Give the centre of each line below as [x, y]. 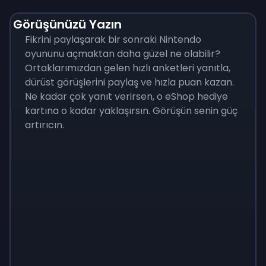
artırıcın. [45, 125]
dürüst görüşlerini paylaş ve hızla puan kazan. [129, 82]
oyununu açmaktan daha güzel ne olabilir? [123, 54]
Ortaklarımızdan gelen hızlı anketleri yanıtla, [128, 68]
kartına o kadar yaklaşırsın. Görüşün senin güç [131, 111]
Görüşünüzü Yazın [67, 24]
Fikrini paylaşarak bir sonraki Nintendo [113, 39]
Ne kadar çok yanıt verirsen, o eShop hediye [126, 96]
